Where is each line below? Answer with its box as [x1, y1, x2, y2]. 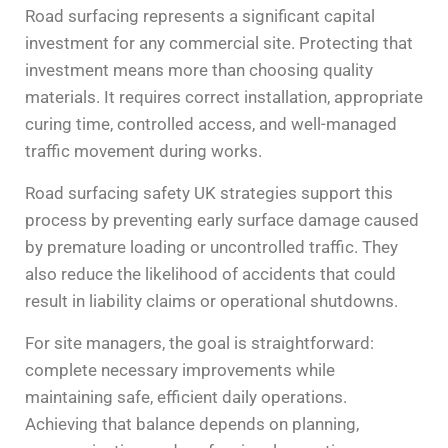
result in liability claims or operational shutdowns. [25, 290, 398, 311]
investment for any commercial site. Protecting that [25, 32, 413, 53]
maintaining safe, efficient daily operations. [25, 386, 347, 407]
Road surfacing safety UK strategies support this [25, 182, 393, 203]
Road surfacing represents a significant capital [25, 5, 375, 26]
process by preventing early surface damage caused [25, 209, 419, 230]
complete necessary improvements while [25, 359, 335, 380]
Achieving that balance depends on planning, [25, 413, 359, 434]
